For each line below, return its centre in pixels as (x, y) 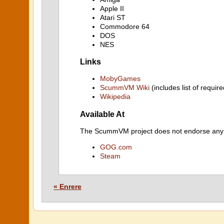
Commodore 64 (125, 26)
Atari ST (113, 17)
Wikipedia (115, 97)
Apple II (112, 8)
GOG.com (116, 147)
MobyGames (120, 79)
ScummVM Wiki (125, 88)
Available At (102, 114)
